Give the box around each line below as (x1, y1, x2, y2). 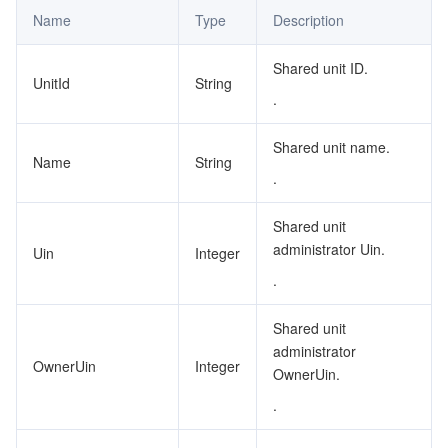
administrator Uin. (273, 239, 385, 259)
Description (273, 10, 344, 30)
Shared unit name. (273, 137, 390, 157)
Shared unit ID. (273, 58, 368, 78)
